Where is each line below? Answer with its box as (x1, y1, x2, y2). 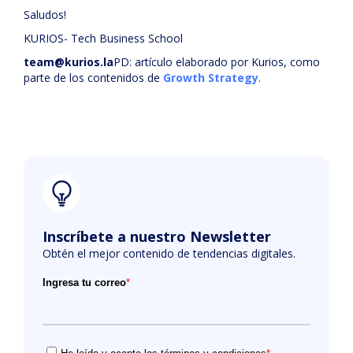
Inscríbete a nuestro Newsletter (43, 227, 271, 246)
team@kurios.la (24, 54, 113, 69)
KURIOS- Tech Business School (24, 31, 183, 46)
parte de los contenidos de (24, 70, 163, 85)
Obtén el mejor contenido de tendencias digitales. (43, 246, 295, 261)
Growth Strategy (163, 70, 258, 85)
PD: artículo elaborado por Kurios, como (113, 54, 320, 69)
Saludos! (24, 7, 66, 22)
